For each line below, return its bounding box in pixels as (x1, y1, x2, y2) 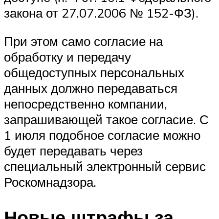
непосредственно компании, (4, 95, 167, 111)
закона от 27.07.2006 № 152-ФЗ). (4, 5, 198, 21)
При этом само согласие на (4, 33, 163, 49)
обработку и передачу (4, 48, 131, 65)
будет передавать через (4, 142, 143, 158)
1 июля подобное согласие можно (4, 127, 200, 143)
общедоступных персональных (4, 64, 184, 80)
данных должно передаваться (4, 80, 177, 96)
